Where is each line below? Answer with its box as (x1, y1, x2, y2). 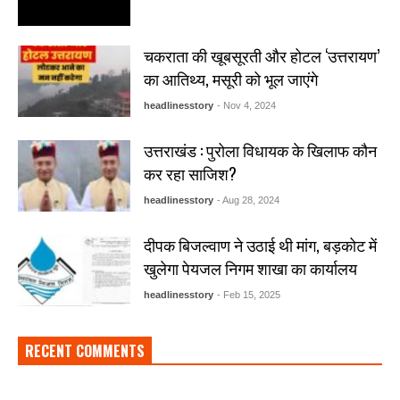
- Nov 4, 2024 (216, 100, 276, 112)
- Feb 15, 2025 (216, 289, 280, 301)
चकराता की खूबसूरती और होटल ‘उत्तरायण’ (143, 44, 379, 68)
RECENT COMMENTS (25, 340, 145, 362)
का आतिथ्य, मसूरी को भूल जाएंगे (143, 67, 318, 91)
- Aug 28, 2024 (216, 195, 279, 206)
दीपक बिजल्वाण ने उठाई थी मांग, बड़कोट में (143, 233, 377, 257)
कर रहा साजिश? (143, 162, 237, 186)
